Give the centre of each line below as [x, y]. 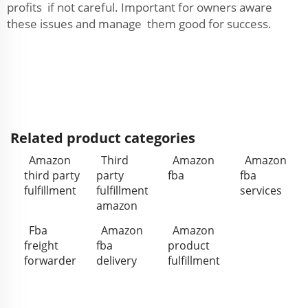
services [261, 190]
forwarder [50, 261]
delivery [116, 261]
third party [52, 175]
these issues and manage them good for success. [139, 24]
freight [41, 245]
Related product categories [103, 138]
